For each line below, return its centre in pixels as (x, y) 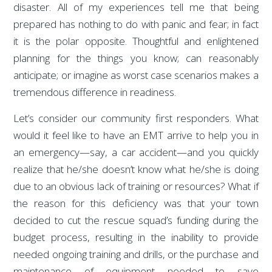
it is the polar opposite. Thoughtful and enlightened (136, 41)
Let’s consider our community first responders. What (136, 118)
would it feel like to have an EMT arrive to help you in (136, 135)
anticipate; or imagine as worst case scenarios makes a (136, 75)
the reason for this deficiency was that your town (136, 203)
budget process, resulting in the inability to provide (136, 237)
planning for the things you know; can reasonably (136, 58)
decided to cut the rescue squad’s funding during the (136, 220)
